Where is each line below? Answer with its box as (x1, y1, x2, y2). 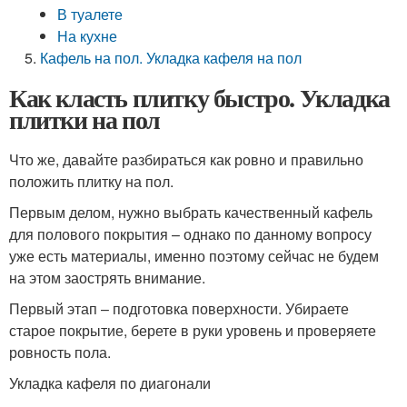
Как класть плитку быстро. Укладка (9, 79, 390, 116)
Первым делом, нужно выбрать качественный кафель (9, 202, 372, 223)
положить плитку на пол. (9, 171, 174, 192)
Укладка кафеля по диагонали (9, 372, 211, 393)
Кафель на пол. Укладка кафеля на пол (40, 47, 303, 68)
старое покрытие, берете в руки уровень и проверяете (9, 320, 376, 341)
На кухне (57, 25, 118, 46)
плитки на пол (9, 101, 160, 138)
